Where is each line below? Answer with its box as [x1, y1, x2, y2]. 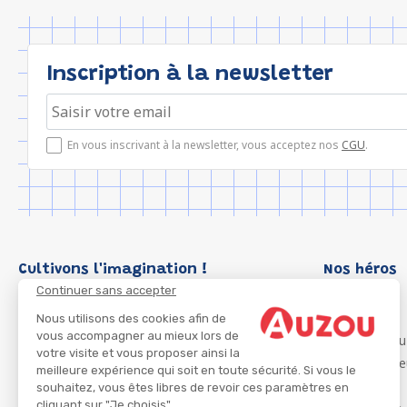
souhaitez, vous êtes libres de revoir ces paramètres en [36, 380, 349, 394]
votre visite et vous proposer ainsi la [36, 345, 240, 360]
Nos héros [323, 263, 397, 277]
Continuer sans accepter [36, 283, 176, 297]
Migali [328, 377, 362, 394]
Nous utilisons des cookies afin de [36, 311, 226, 325]
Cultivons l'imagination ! [18, 263, 208, 277]
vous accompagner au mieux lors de [36, 328, 239, 342]
